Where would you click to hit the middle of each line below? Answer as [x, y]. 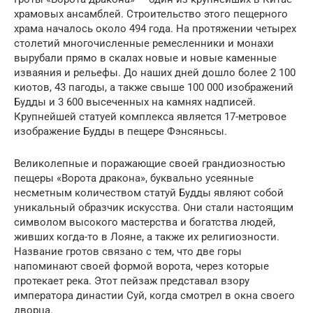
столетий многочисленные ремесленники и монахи [144, 43]
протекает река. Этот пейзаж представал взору [132, 281]
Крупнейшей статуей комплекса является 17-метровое [150, 117]
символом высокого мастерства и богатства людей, [145, 222]
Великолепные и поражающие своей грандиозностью [150, 163]
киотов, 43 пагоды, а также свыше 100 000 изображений [154, 87]
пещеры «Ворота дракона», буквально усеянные [134, 178]
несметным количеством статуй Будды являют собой [149, 193]
